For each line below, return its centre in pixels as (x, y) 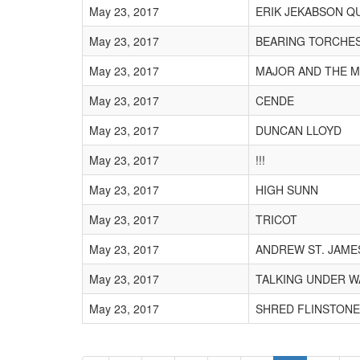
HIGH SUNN (287, 190)
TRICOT (276, 219)
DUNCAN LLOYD (299, 130)
